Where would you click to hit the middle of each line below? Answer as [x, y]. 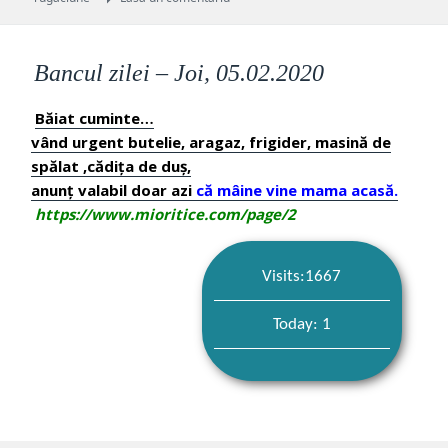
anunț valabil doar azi [114, 189]
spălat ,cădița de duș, [111, 165]
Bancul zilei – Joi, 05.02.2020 [179, 72]
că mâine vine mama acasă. [297, 189]
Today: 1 [301, 324]
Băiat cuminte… [95, 117]
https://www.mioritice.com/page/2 [164, 213]
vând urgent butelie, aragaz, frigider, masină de [211, 141]
